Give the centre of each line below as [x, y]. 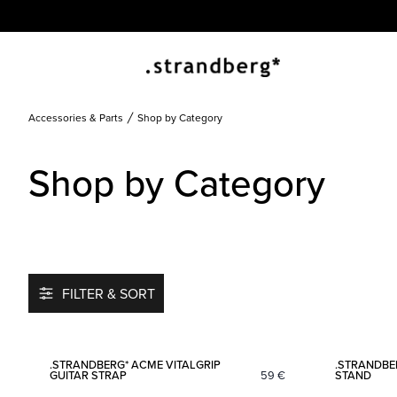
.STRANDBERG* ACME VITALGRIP [135, 364]
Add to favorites [321, 318]
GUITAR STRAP [88, 375]
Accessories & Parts [76, 117]
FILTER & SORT [109, 293]
